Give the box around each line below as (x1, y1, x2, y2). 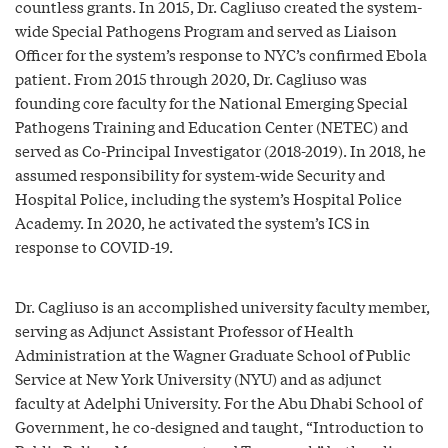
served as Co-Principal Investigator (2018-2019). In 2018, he (15, 139, 426, 161)
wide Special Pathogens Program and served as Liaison (15, 19, 397, 41)
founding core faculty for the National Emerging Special (15, 91, 408, 113)
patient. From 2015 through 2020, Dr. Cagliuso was (15, 67, 367, 89)
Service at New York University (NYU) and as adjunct (15, 367, 382, 389)
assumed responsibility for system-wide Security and (15, 163, 385, 185)
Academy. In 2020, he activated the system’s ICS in (15, 211, 370, 233)
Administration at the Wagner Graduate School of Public (15, 343, 411, 365)
